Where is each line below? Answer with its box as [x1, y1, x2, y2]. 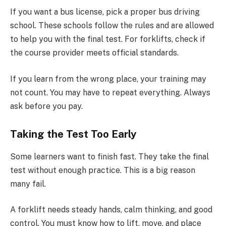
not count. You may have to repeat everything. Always [10, 87, 210, 97]
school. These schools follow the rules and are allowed [10, 21, 214, 31]
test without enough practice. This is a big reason [10, 165, 195, 175]
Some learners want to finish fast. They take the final [10, 151, 209, 161]
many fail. [10, 179, 46, 189]
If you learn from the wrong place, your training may [10, 74, 206, 84]
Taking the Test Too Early [10, 128, 137, 141]
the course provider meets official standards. [10, 48, 179, 58]
